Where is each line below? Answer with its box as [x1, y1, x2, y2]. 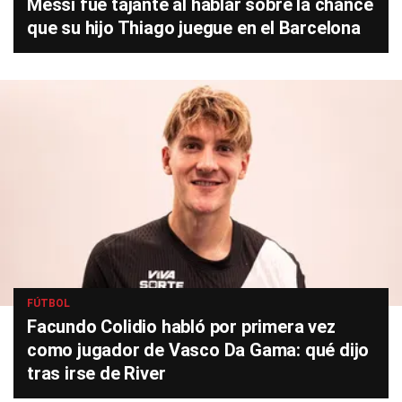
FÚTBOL [27, 297, 70, 310]
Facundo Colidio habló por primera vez [27, 316, 336, 337]
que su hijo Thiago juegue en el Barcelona [27, 17, 361, 39]
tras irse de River [27, 363, 166, 384]
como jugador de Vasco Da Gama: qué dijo [27, 339, 370, 361]
